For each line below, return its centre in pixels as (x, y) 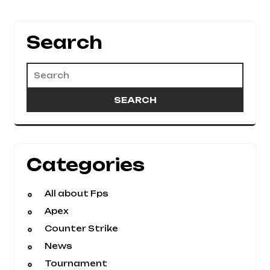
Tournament (76, 263)
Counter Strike (81, 228)
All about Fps (77, 193)
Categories (86, 165)
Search (64, 42)
